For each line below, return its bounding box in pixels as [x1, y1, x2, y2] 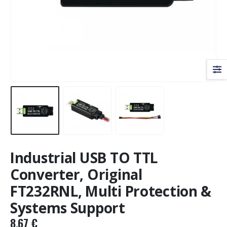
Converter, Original [10, 165, 142, 184]
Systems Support [10, 198, 125, 218]
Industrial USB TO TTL [10, 148, 158, 168]
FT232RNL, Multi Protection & [10, 181, 212, 201]
